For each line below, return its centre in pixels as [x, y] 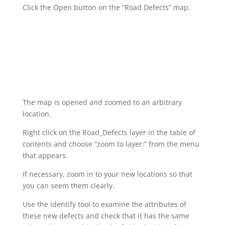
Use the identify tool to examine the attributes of [104, 204]
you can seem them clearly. [68, 185]
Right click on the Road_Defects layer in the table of [109, 132]
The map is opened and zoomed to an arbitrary [102, 102]
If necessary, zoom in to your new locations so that [107, 174]
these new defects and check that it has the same [106, 215]
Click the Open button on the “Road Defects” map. [106, 7]
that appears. [45, 155]
